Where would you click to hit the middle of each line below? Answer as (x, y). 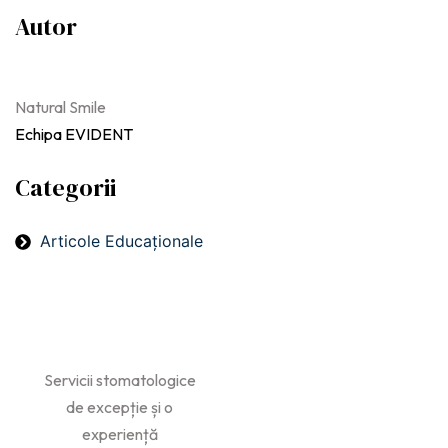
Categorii (65, 188)
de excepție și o (119, 407)
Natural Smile (60, 107)
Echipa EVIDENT (74, 134)
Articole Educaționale (121, 241)
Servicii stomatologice (119, 380)
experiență (119, 434)
